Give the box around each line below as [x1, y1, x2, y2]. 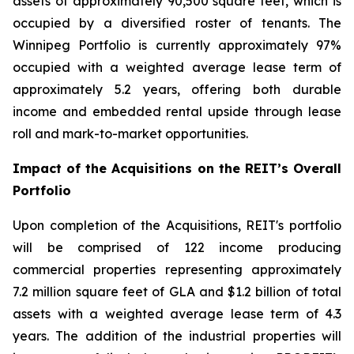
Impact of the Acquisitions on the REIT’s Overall [13, 160, 341, 176]
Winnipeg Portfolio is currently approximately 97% [13, 37, 341, 53]
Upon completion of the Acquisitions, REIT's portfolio [13, 217, 341, 233]
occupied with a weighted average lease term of [13, 59, 341, 75]
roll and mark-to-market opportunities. [13, 126, 248, 141]
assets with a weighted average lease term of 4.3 [13, 306, 341, 322]
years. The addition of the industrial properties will [13, 328, 341, 344]
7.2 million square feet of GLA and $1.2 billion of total [13, 284, 341, 299]
